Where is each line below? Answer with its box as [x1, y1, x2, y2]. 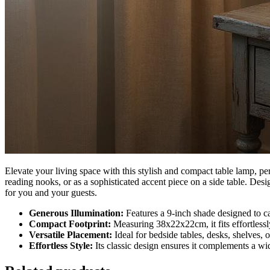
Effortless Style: [29, 240, 93, 251]
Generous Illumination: [29, 207, 124, 218]
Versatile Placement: [29, 229, 112, 240]
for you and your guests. [5, 187, 97, 198]
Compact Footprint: [29, 218, 111, 229]
